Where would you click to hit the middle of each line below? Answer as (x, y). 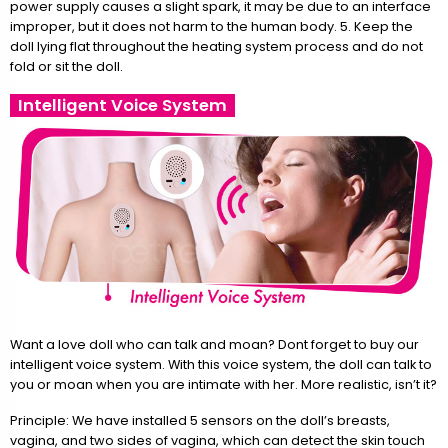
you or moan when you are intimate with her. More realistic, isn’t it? (223, 384)
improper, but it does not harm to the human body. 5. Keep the (211, 26)
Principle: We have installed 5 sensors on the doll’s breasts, (200, 421)
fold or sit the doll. (66, 66)
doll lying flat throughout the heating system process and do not (216, 46)
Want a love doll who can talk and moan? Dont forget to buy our (214, 344)
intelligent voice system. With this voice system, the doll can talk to (221, 364)
